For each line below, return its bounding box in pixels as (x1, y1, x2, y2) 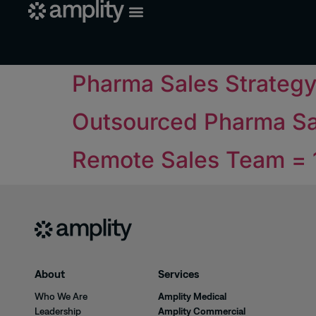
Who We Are (35, 291, 87, 303)
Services (158, 267, 200, 281)
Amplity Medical (158, 291, 227, 303)
